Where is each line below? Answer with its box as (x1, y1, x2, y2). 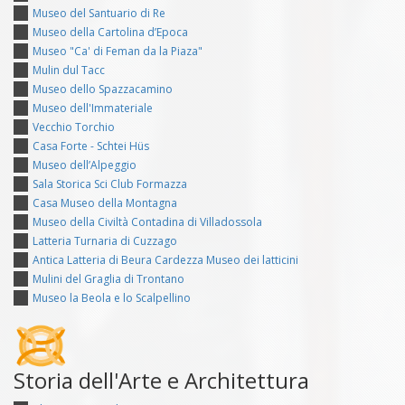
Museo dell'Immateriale (33, 99, 153, 116)
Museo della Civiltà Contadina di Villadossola (33, 213, 262, 230)
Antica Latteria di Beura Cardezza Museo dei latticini (33, 251, 298, 268)
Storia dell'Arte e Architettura (14, 364, 309, 395)
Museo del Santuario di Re (33, 5, 165, 21)
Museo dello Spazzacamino (33, 80, 173, 97)
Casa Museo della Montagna (33, 194, 177, 211)
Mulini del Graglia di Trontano (33, 270, 184, 287)
